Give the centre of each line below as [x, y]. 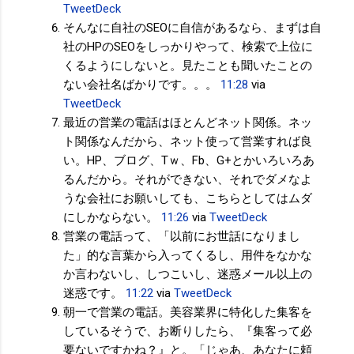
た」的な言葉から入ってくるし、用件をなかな [188, 255]
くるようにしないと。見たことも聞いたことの [188, 65]
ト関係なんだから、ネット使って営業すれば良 [188, 141]
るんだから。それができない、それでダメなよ [188, 179]
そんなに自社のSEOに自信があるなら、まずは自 [192, 27]
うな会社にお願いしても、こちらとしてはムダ [188, 198]
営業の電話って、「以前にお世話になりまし [182, 236]
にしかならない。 [111, 217]
